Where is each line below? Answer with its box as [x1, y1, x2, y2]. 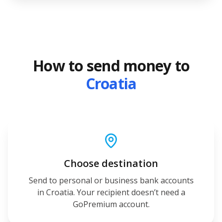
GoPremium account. [72, 199, 150, 210]
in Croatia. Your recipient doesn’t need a [37, 187, 185, 198]
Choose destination [64, 157, 158, 170]
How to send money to [33, 55, 189, 76]
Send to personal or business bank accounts [28, 175, 194, 186]
